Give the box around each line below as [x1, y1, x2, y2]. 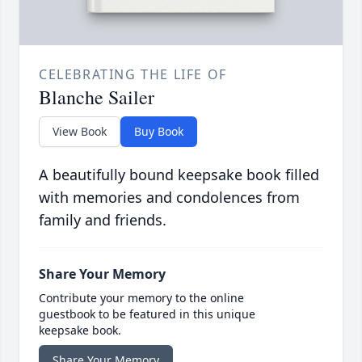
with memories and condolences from [39, 187, 300, 208]
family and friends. [39, 210, 166, 230]
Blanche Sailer [39, 84, 154, 111]
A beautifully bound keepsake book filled [39, 165, 319, 185]
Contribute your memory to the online [39, 290, 244, 306]
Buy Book [134, 124, 183, 140]
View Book [53, 124, 107, 140]
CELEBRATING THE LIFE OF [39, 65, 227, 84]
